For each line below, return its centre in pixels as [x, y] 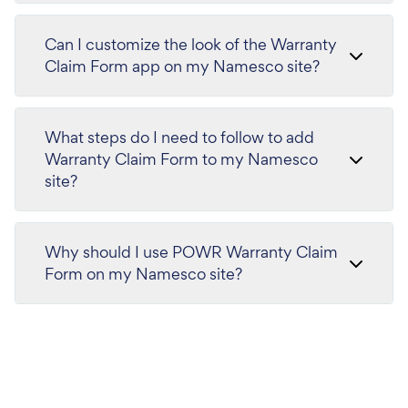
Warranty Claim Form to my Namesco [181, 159]
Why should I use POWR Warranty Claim [191, 252]
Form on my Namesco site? [143, 274]
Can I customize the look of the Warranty [191, 44]
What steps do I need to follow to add [179, 137]
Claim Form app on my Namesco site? [182, 66]
